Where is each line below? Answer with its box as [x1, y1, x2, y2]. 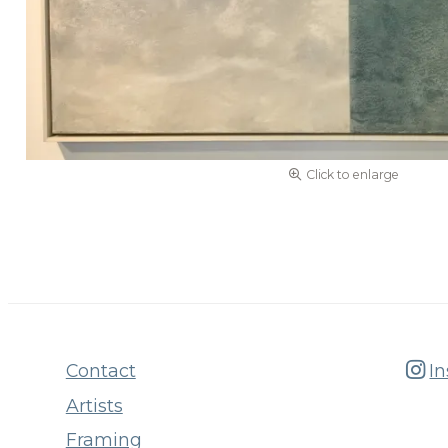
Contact [65, 359, 136, 381]
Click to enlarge [305, 166, 399, 182]
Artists [65, 394, 123, 416]
